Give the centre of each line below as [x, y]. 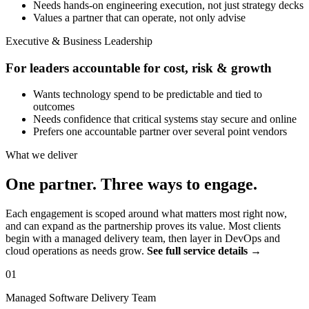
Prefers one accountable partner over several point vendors [160, 132]
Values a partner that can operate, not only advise [139, 17]
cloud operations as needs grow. [76, 251]
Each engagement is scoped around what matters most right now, [146, 214]
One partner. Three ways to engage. [131, 185]
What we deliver [41, 155]
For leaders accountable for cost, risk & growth [139, 68]
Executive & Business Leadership [79, 41]
